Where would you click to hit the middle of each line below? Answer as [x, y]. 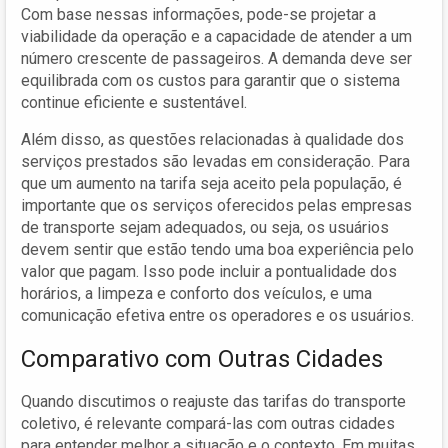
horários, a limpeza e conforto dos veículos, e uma [196, 293]
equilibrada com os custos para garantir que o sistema [210, 80]
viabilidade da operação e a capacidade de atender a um [216, 36]
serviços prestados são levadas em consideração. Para [215, 161]
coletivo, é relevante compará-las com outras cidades [208, 423]
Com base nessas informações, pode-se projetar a [198, 14]
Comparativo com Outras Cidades [202, 358]
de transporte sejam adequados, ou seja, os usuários [205, 227]
